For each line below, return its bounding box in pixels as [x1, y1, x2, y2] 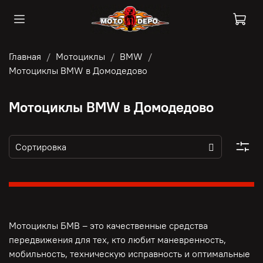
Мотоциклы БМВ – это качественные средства [9, 220, 208, 232]
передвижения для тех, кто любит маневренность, [9, 234, 226, 246]
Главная [9, 50, 41, 62]
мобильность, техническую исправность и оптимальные [9, 248, 250, 260]
